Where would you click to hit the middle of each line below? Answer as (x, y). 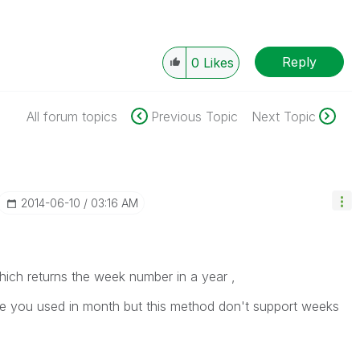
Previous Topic (194, 117)
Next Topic (283, 117)
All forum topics (72, 117)
